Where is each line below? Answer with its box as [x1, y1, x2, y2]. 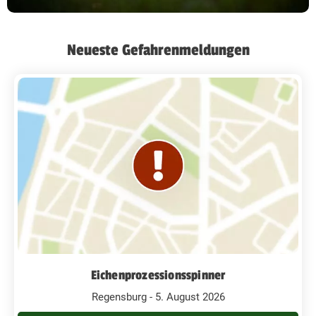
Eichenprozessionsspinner [90, 267, 226, 283]
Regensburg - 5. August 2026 [91, 290, 225, 303]
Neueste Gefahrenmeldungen [66, 40, 250, 59]
